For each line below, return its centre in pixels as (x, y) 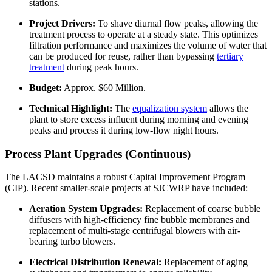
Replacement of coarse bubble (202, 209)
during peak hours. (101, 67)
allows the (228, 109)
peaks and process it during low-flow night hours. (124, 131)
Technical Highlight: (71, 109)
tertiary (230, 56)
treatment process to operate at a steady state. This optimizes (144, 35)
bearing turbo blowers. (72, 242)
